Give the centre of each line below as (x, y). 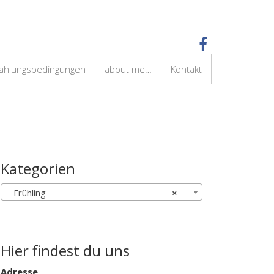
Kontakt (186, 69)
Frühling (26, 193)
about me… (128, 69)
